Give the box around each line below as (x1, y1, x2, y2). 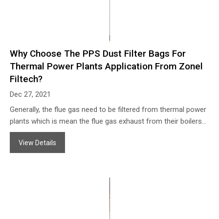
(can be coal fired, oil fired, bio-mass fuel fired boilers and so (10, 128, 204, 137)
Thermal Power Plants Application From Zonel (10, 60, 203, 72)
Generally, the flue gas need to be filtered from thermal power (10, 105, 206, 114)
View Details (19, 138, 56, 147)
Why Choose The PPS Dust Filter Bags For (10, 47, 186, 59)
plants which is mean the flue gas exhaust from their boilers (10, 116, 202, 126)
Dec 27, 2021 (10, 89, 51, 99)
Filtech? (10, 73, 43, 85)
